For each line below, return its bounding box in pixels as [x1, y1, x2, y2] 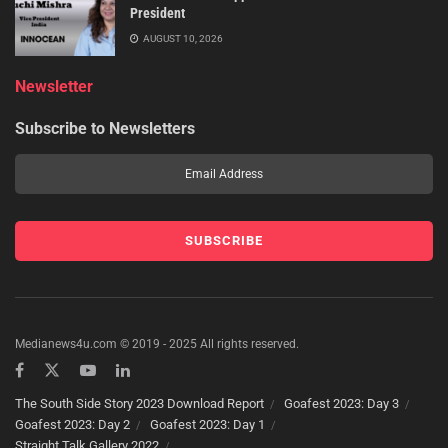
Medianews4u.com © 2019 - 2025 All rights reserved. [15, 337, 299, 352]
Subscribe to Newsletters [15, 119, 195, 139]
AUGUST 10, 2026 [141, 32, 223, 44]
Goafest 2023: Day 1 [150, 417, 265, 433]
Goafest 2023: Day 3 [284, 396, 399, 412]
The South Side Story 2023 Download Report [15, 396, 264, 412]
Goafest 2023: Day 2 [15, 417, 130, 433]
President [130, 4, 185, 21]
